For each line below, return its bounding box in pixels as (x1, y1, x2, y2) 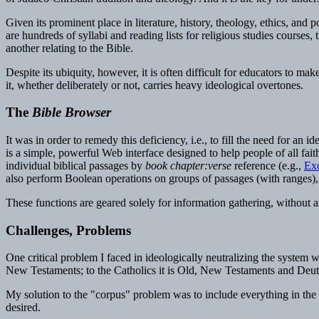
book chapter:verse (145, 159, 231, 172)
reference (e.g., (231, 159, 304, 172)
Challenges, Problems (6, 222, 131, 238)
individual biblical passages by (6, 159, 145, 172)
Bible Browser (32, 105, 111, 120)
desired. (6, 301, 41, 314)
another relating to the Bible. (6, 41, 133, 54)
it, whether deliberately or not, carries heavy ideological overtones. (6, 78, 303, 91)
